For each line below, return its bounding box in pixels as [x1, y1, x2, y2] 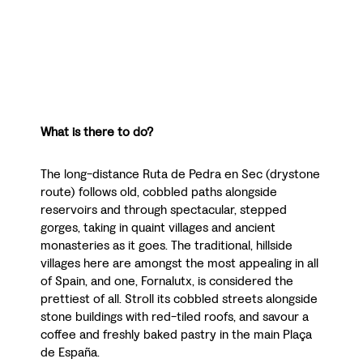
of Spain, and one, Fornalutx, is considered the [41, 271, 293, 289]
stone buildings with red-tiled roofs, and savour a [41, 307, 309, 325]
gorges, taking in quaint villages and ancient [41, 218, 275, 236]
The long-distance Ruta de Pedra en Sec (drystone [41, 164, 320, 182]
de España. [41, 343, 100, 361]
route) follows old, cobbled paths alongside [41, 182, 277, 200]
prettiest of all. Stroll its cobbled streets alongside [41, 289, 318, 307]
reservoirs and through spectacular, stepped [41, 200, 287, 218]
